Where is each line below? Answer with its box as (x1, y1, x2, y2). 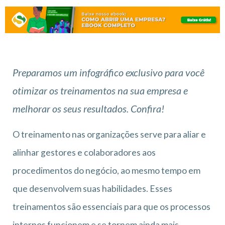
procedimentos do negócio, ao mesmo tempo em (13, 165, 200, 176)
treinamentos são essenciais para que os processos (13, 201, 210, 212)
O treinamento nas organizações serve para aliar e (13, 129, 206, 140)
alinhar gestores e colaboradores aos (13, 147, 156, 158)
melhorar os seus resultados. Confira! (13, 102, 164, 115)
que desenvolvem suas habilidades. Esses (13, 183, 172, 194)
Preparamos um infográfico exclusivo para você (13, 66, 204, 78)
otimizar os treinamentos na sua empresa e (13, 84, 188, 96)
